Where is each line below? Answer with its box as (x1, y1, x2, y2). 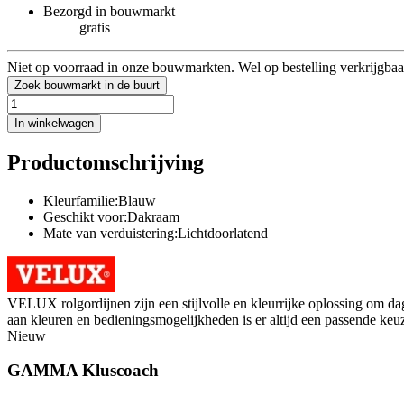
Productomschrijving (7, 150, 204, 174)
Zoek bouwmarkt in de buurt (14, 78, 160, 92)
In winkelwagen (14, 115, 94, 130)
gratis (79, 19, 110, 35)
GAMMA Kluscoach (7, 361, 159, 381)
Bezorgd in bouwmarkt (43, 3, 175, 19)
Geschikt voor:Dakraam (43, 208, 179, 225)
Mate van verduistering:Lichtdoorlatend (43, 225, 268, 241)
